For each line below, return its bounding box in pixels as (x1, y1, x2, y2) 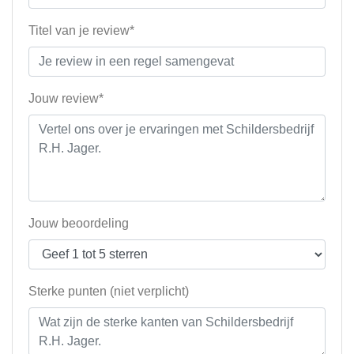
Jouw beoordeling (28, 217, 129, 231)
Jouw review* (28, 92, 104, 106)
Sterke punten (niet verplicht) (28, 284, 189, 299)
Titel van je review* (28, 24, 134, 38)
